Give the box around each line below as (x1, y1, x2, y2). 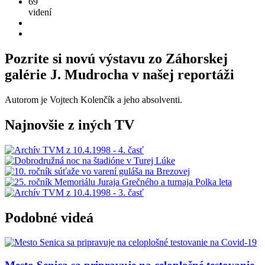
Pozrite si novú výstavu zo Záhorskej (5, 50, 228, 66)
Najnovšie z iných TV (5, 117, 134, 132)
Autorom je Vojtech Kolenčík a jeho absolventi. (5, 94, 182, 105)
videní (28, 7, 51, 17)
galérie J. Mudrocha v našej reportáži (5, 66, 234, 82)
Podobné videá (5, 209, 93, 225)
